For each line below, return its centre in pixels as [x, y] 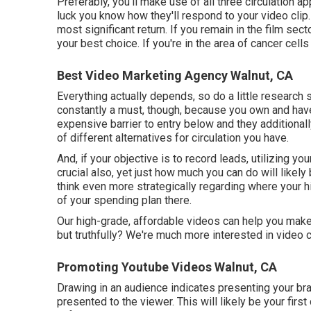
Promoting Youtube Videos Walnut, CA [167, 267]
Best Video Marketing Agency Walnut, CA [175, 75]
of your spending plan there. [124, 200]
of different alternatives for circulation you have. [173, 138]
